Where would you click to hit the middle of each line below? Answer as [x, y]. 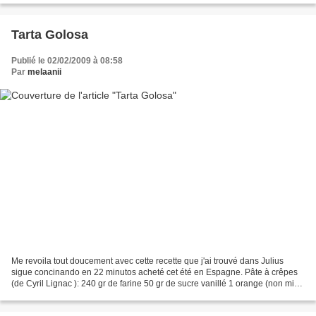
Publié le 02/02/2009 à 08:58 [67, 61]
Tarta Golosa [50, 35]
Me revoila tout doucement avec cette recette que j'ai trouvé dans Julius [147, 261]
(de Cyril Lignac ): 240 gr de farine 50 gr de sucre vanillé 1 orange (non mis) [156, 283]
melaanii [44, 72]
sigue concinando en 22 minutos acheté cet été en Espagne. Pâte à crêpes [154, 272]
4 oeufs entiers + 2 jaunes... [64, 294]
